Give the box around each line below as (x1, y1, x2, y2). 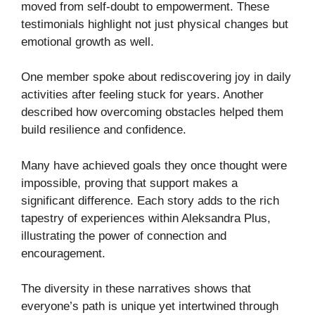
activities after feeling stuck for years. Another (21, 88, 264, 102)
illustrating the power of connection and (21, 229, 226, 243)
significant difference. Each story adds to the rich (21, 193, 279, 207)
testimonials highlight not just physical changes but (21, 17, 288, 31)
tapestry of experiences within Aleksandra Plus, (21, 211, 271, 225)
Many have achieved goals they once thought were (21, 158, 287, 172)
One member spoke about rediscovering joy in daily (21, 70, 291, 84)
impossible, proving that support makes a (21, 176, 238, 190)
